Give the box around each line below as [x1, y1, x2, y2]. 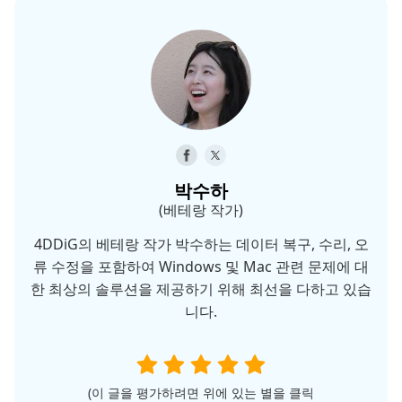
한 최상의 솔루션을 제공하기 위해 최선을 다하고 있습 [31, 279, 371, 300]
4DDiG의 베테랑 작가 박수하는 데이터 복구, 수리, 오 [33, 234, 369, 255]
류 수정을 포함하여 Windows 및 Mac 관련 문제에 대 [33, 257, 369, 277]
